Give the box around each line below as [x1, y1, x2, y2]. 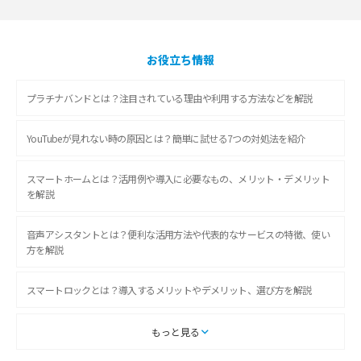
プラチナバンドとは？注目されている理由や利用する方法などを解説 [27, 91, 313, 106]
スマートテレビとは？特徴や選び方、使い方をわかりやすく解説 [27, 323, 293, 338]
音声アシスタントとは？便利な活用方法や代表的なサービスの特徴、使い [27, 227, 330, 242]
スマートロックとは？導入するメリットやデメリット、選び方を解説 [27, 283, 312, 297]
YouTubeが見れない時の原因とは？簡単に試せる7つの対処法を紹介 [27, 131, 306, 146]
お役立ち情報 [147, 52, 214, 68]
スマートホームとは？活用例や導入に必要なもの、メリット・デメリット [27, 172, 330, 186]
